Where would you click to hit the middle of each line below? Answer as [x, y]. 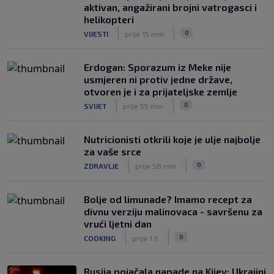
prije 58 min [156, 165]
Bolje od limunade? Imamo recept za [168, 199]
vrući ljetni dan [118, 224]
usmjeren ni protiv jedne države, [158, 79]
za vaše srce [113, 151]
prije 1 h [145, 238]
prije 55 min [143, 106]
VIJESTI [96, 33]
